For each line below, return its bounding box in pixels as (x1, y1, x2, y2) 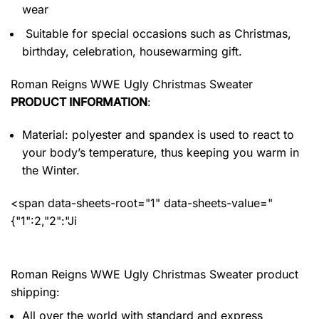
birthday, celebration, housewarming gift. (22, 44, 242, 59)
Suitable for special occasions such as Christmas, (22, 26, 291, 41)
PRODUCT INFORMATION (11, 95, 147, 109)
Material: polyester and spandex (22, 127, 194, 142)
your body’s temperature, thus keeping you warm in (22, 145, 299, 159)
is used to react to (197, 127, 294, 142)
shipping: (11, 285, 60, 300)
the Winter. (22, 162, 80, 177)
